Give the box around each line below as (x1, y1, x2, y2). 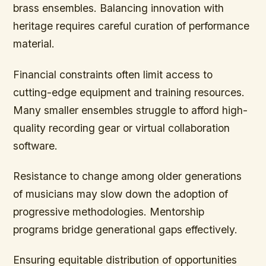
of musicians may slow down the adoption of (13, 187, 229, 200)
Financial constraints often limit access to (13, 68, 213, 81)
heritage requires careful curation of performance (13, 20, 250, 33)
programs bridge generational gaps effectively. (13, 223, 238, 236)
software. (13, 139, 58, 152)
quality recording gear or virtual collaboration (13, 121, 230, 134)
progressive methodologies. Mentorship (13, 205, 205, 218)
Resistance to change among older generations (13, 169, 242, 182)
